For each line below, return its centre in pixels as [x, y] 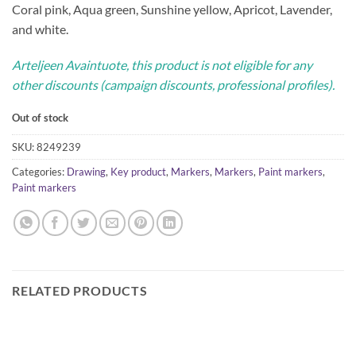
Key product [138, 172]
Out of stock [40, 118]
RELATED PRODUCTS [80, 291]
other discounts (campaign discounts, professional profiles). [173, 85]
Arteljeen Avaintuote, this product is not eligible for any [162, 65]
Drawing [86, 172]
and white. [40, 29]
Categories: [39, 172]
